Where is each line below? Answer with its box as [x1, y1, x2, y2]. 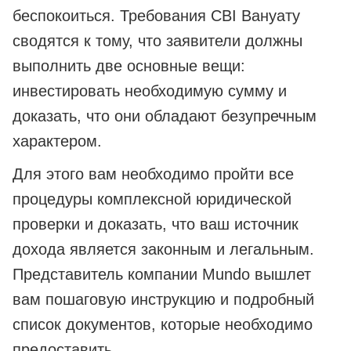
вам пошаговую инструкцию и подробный [13, 291, 314, 309]
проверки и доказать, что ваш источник [13, 215, 299, 233]
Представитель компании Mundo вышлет [13, 266, 311, 284]
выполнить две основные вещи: [13, 57, 245, 75]
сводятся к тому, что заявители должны [13, 32, 302, 50]
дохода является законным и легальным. [13, 241, 314, 259]
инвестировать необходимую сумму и [13, 82, 287, 100]
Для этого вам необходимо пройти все [13, 165, 294, 183]
